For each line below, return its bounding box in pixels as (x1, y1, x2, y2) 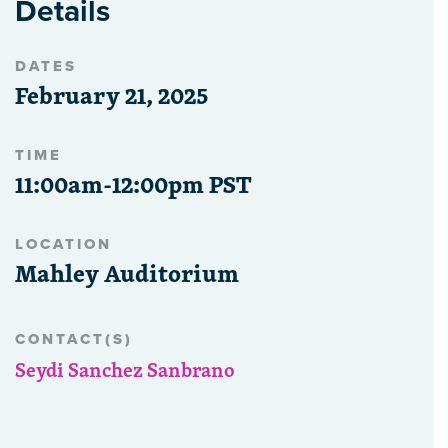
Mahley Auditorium (15, 253, 239, 294)
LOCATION (15, 235, 112, 254)
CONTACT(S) (15, 330, 133, 349)
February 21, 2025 (15, 75, 208, 116)
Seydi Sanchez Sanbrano (15, 353, 235, 387)
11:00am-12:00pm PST (15, 164, 252, 205)
